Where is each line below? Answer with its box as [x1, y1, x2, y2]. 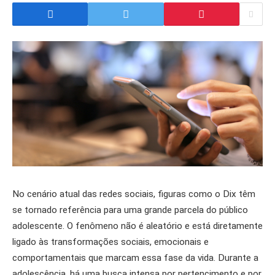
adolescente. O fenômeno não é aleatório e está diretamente [12, 220, 263, 231]
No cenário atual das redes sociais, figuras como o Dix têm [12, 188, 255, 199]
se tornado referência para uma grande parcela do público [12, 204, 248, 215]
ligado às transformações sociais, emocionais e [12, 236, 209, 247]
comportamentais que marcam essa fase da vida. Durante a [12, 252, 258, 263]
